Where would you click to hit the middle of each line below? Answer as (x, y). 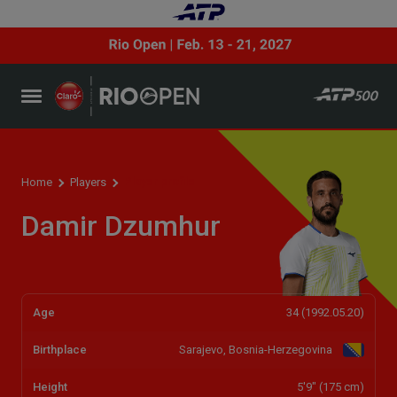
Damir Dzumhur (121, 226)
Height (50, 386)
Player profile (160, 181)
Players (88, 182)
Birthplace (60, 349)
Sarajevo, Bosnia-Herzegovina (257, 349)
